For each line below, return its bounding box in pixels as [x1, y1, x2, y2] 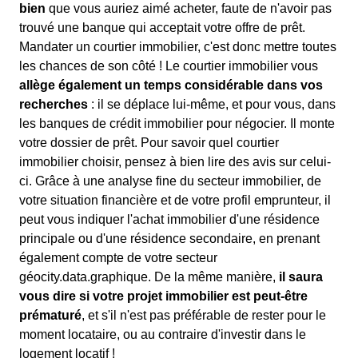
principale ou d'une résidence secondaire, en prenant [19, 232, 320, 245]
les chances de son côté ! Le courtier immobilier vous [19, 59, 318, 73]
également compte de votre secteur [19, 251, 217, 265]
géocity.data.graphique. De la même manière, [19, 270, 279, 284]
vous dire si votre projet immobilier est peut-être [19, 289, 308, 303]
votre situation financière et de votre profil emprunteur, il [19, 193, 331, 207]
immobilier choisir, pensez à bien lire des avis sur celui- [19, 155, 331, 169]
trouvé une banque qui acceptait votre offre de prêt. [19, 21, 305, 34]
